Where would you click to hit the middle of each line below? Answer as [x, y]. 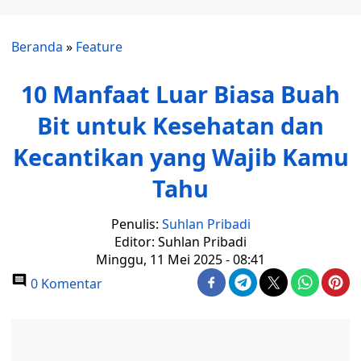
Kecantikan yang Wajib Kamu [180, 157]
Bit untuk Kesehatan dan [180, 125]
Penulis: [136, 224]
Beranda [37, 47]
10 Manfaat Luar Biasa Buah [180, 94]
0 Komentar [65, 284]
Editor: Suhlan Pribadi [180, 242]
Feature [99, 47]
